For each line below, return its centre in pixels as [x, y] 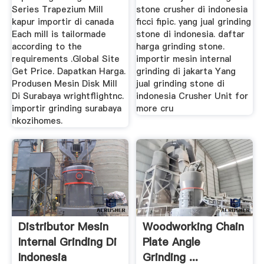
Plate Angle [172, 242]
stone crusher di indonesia [192, 10]
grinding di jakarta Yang [186, 72]
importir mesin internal [184, 59]
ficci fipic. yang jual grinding [194, 22]
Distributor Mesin [63, 227]
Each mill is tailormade [59, 34]
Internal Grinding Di [67, 242]
